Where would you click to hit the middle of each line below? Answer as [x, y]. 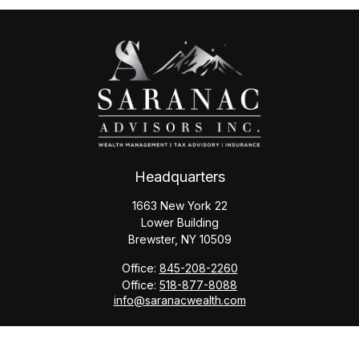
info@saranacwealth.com [179, 300]
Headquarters [179, 177]
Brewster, [153, 239]
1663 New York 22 [179, 206]
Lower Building [179, 222]
